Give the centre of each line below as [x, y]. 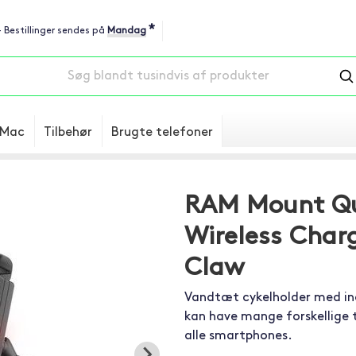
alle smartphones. [238, 336]
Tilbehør [68, 133]
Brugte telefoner [162, 133]
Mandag [127, 31]
